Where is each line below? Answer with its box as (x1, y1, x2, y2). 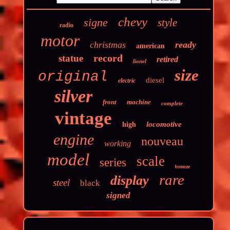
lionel (133, 57, 147, 64)
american (136, 42, 165, 50)
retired (157, 54, 179, 64)
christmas (90, 39, 126, 50)
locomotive (146, 120, 182, 128)
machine (126, 98, 151, 106)
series (99, 156, 126, 169)
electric (118, 76, 136, 84)
